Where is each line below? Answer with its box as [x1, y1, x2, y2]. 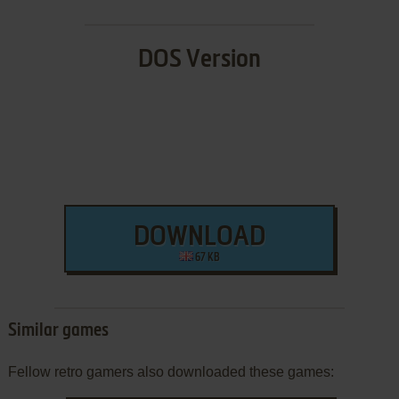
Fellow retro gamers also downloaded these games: [7, 363, 334, 379]
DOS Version [137, 46, 261, 72]
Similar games [7, 322, 109, 340]
